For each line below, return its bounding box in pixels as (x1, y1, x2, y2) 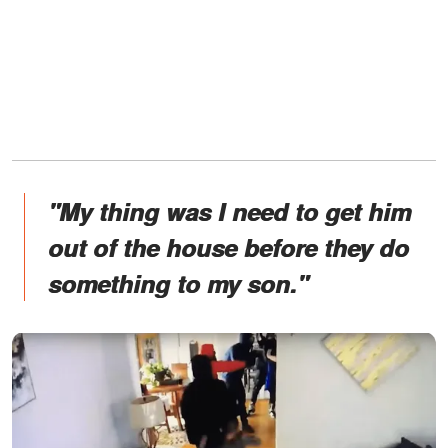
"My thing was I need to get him (48, 194, 411, 229)
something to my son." (48, 266, 308, 301)
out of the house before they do (48, 230, 409, 265)
